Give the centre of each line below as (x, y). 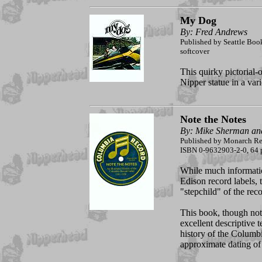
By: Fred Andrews (213, 32)
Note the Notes (213, 120)
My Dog (198, 21)
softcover (194, 51)
